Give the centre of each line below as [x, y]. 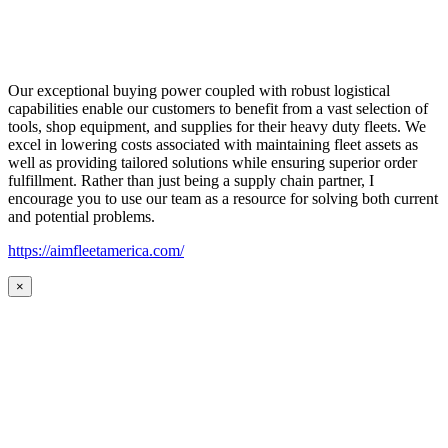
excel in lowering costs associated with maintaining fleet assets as [213, 145]
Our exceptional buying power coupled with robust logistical [199, 91]
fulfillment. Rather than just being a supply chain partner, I [191, 181]
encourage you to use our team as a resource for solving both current [223, 199]
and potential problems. [81, 217]
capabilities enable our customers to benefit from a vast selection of [218, 109]
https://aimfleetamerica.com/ [96, 251]
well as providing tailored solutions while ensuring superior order [212, 163]
